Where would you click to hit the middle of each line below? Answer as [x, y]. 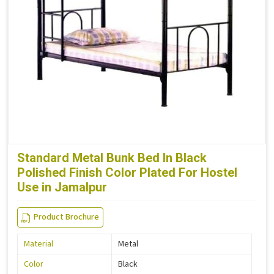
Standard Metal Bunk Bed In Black [112, 158]
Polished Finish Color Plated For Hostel [127, 173]
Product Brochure [66, 217]
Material [39, 244]
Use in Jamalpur [62, 187]
